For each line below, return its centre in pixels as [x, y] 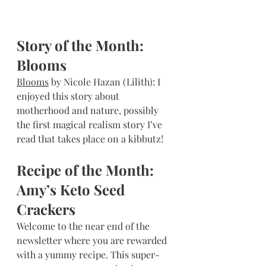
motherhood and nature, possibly [89, 110]
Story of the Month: [82, 45]
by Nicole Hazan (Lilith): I [106, 81]
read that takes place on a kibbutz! [90, 138]
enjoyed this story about [69, 96]
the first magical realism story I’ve [91, 124]
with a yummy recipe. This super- [88, 254]
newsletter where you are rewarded [93, 240]
